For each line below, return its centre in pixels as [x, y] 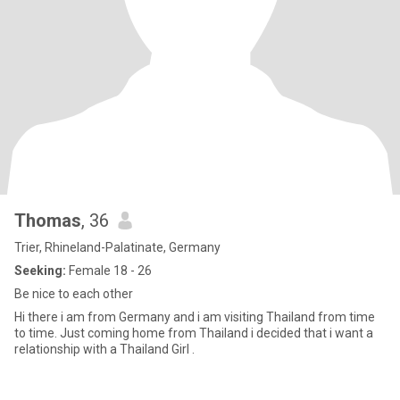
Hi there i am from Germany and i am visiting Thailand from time [195, 317]
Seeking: [40, 271]
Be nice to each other [74, 294]
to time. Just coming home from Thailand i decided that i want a [37, 333]
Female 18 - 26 [109, 271]
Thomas [48, 221]
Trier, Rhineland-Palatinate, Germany [117, 247]
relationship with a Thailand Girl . [104, 349]
